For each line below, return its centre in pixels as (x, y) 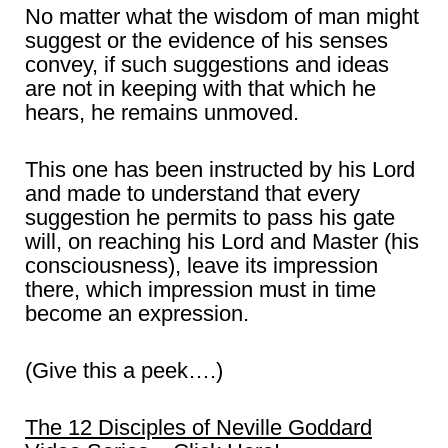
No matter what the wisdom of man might (222, 17)
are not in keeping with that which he (200, 89)
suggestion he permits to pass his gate (210, 218)
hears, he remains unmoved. (162, 113)
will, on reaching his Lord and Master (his (222, 242)
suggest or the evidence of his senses (206, 41)
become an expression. (137, 314)
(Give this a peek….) (124, 371)
